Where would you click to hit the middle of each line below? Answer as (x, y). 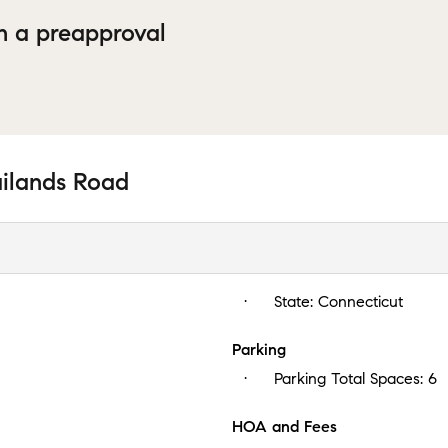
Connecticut (360, 301)
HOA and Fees (284, 426)
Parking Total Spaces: (351, 378)
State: (296, 301)
